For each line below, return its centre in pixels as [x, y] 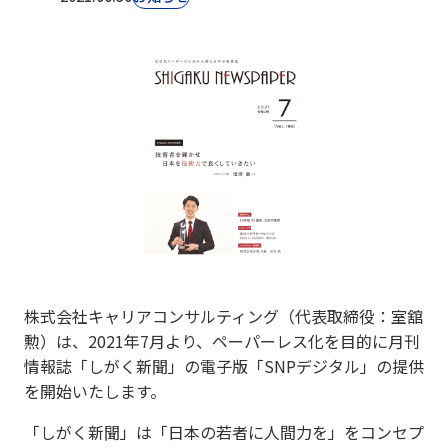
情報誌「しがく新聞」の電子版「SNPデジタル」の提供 [224, 365]
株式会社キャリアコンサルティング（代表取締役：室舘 [223, 315]
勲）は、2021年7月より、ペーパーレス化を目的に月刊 [222, 340]
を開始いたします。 [95, 390]
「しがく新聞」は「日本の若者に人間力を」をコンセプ [224, 431]
